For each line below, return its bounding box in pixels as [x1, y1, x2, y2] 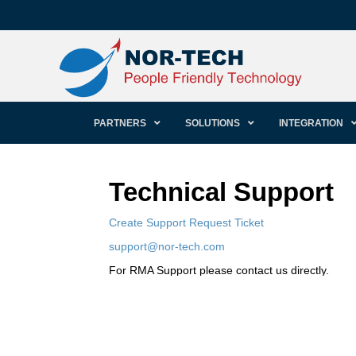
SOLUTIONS [184, 117, 240, 129]
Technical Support [109, 177, 334, 207]
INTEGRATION [278, 117, 343, 129]
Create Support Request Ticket [109, 216, 264, 230]
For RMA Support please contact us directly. [109, 264, 329, 277]
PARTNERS [93, 117, 146, 129]
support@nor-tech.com [109, 240, 225, 253]
